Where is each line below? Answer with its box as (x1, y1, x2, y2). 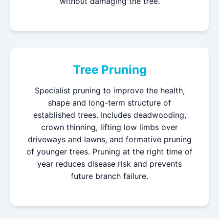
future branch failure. (71, 171, 148, 181)
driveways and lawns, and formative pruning (27, 134, 192, 144)
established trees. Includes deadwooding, (33, 110, 186, 120)
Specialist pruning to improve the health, (34, 86, 185, 95)
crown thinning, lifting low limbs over (41, 122, 178, 132)
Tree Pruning (72, 63, 147, 77)
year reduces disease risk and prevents (37, 159, 182, 169)
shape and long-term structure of (48, 98, 171, 108)
